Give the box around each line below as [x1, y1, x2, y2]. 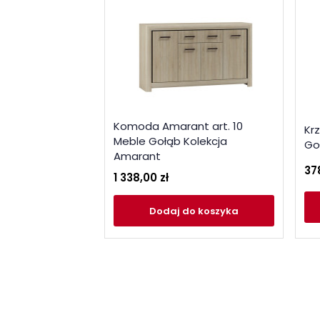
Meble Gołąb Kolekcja [114, 134, 227, 149]
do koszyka [182, 204, 239, 218]
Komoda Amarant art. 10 [114, 119, 243, 134]
